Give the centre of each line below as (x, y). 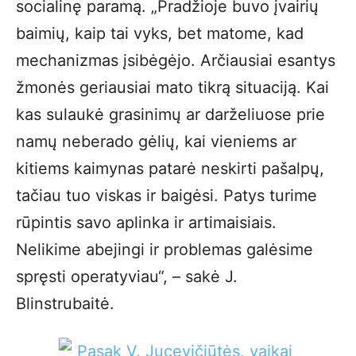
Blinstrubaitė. (65, 304)
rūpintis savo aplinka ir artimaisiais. (146, 222)
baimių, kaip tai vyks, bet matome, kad (160, 33)
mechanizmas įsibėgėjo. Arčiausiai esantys (176, 60)
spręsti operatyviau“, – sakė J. (127, 277)
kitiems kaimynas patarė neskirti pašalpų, (170, 168)
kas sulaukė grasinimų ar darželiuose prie (170, 114)
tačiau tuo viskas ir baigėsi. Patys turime (166, 195)
